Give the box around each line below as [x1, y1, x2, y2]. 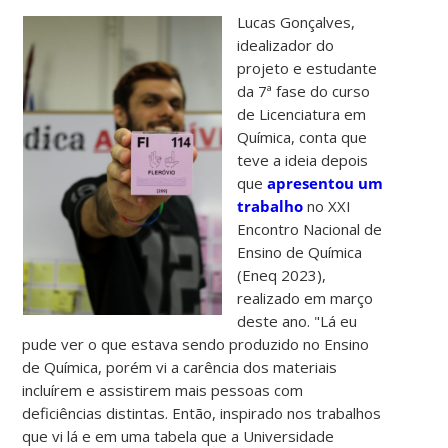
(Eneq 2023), [237, 264, 327, 285]
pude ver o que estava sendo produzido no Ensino [22, 333, 370, 354]
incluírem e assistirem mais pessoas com [22, 379, 304, 400]
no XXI [303, 195, 352, 216]
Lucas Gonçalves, [237, 11, 356, 32]
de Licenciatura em [237, 103, 367, 124]
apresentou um [267, 172, 384, 193]
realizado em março [237, 287, 374, 308]
